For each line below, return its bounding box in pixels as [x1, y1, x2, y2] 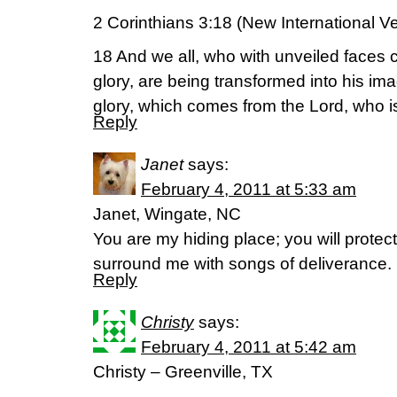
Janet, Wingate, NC [93, 205, 241, 224]
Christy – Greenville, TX [93, 362, 273, 382]
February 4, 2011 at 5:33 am [141, 180, 356, 199]
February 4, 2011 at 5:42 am [141, 338, 356, 357]
